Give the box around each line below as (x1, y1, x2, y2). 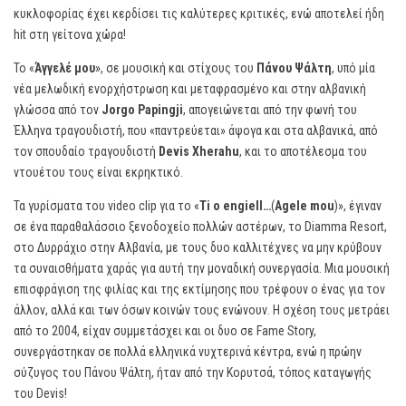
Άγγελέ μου (34, 61, 95, 75)
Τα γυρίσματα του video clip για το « (14, 198, 199, 213)
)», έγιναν (334, 198, 382, 213)
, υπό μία (332, 61, 375, 75)
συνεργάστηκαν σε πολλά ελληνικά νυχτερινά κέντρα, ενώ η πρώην (14, 344, 362, 359)
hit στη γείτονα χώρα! (14, 27, 126, 42)
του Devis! (14, 386, 67, 401)
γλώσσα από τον (14, 102, 101, 117)
